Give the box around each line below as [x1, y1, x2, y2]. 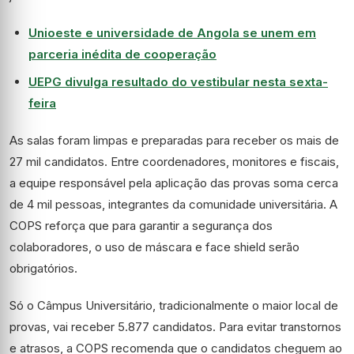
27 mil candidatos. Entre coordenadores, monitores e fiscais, [9, 154, 339, 170]
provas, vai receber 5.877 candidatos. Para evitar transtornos [9, 319, 341, 335]
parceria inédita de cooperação [28, 47, 217, 62]
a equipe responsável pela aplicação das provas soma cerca [9, 175, 338, 191]
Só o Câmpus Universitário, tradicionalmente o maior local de [9, 298, 338, 314]
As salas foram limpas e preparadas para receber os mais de [9, 133, 339, 149]
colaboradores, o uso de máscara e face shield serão [9, 239, 299, 255]
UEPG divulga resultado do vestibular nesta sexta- [28, 74, 328, 90]
